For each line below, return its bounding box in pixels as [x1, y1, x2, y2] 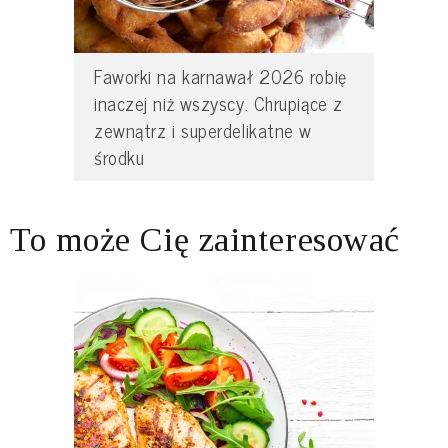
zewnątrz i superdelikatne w [94, 115, 312, 146]
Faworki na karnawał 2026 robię [94, 61, 347, 92]
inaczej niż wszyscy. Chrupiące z [94, 88, 343, 119]
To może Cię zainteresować [10, 221, 400, 259]
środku [94, 142, 145, 173]
